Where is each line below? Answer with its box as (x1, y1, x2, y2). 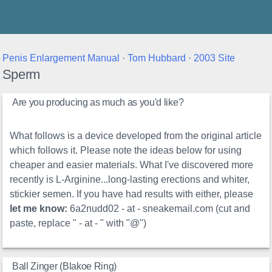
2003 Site (193, 53, 235, 64)
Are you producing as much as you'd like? (12, 97, 184, 108)
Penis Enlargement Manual (2, 53, 120, 64)
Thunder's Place (42, 13, 114, 24)
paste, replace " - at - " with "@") (10, 218, 147, 229)
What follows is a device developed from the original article (10, 131, 262, 141)
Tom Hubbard (127, 53, 186, 64)
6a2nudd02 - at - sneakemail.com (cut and (67, 203, 251, 214)
